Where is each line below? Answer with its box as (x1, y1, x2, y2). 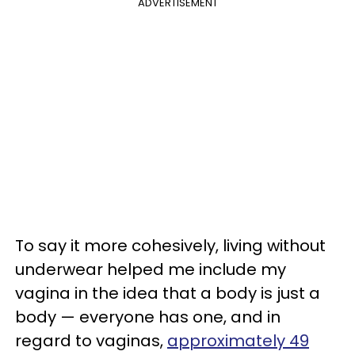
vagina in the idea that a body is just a (15, 281, 320, 304)
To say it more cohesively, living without (15, 234, 326, 257)
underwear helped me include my (15, 258, 286, 281)
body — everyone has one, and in (15, 305, 281, 328)
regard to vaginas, (15, 329, 167, 352)
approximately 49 (167, 329, 309, 352)
